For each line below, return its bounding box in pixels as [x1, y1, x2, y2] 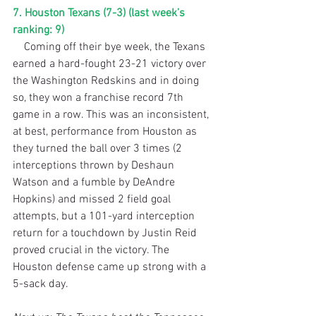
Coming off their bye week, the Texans [13, 39, 24, 54]
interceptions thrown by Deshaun [13, 158, 177, 173]
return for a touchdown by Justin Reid [13, 226, 200, 241]
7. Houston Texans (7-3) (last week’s [13, 6, 188, 20]
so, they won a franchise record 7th [13, 90, 186, 105]
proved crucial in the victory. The [13, 243, 172, 257]
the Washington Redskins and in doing [13, 73, 202, 88]
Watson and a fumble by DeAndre [13, 175, 178, 190]
